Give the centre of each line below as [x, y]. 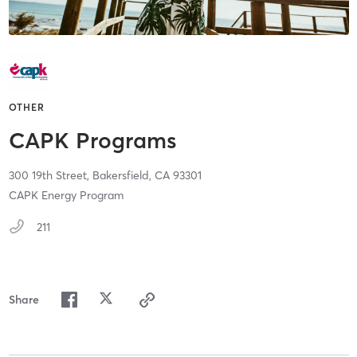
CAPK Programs [92, 141]
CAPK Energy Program [66, 196]
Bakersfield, [123, 176]
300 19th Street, [50, 176]
